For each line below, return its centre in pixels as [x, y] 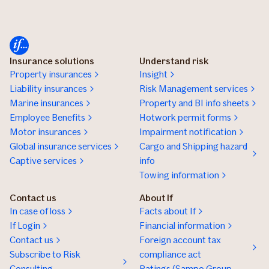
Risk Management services [194, 89]
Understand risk [174, 61]
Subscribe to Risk [45, 254]
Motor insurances [45, 132]
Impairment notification [188, 132]
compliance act [170, 254]
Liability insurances [48, 89]
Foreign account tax [180, 240]
